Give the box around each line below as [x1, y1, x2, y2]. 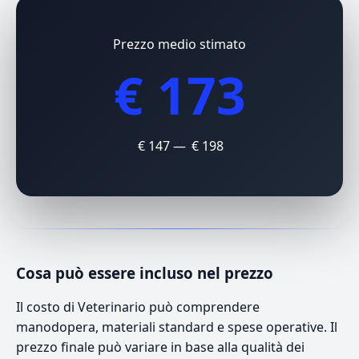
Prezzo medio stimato [113, 34, 246, 53]
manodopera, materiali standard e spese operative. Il [16, 317, 337, 336]
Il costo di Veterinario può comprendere [16, 297, 260, 316]
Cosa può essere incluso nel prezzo [16, 262, 273, 283]
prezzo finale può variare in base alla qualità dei [16, 337, 305, 356]
